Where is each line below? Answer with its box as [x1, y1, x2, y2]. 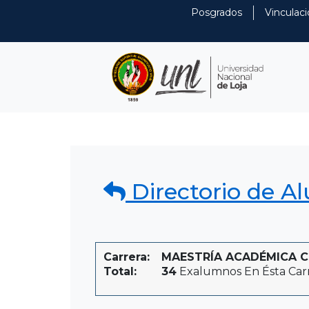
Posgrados [191, 6, 243, 19]
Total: [103, 264, 137, 278]
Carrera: [103, 250, 150, 263]
